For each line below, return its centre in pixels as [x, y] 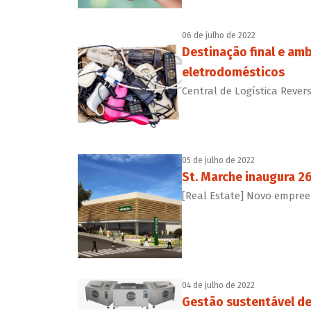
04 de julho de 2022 [218, 286]
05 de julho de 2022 [218, 161]
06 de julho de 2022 [218, 36]
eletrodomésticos [233, 73]
